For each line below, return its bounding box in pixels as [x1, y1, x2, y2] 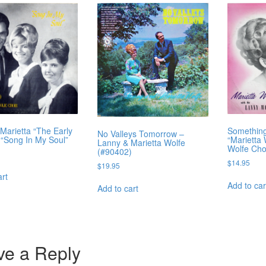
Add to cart [97, 182, 138, 194]
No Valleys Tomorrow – [97, 127, 184, 140]
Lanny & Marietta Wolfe [97, 136, 185, 148]
